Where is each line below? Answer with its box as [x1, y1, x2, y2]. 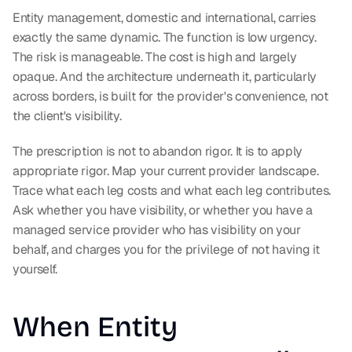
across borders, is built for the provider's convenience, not [13, 88, 328, 105]
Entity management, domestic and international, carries [13, 9, 316, 27]
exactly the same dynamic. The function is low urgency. [13, 29, 317, 46]
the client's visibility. [13, 108, 122, 125]
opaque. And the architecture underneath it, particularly [13, 68, 317, 86]
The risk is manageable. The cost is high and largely [13, 49, 297, 66]
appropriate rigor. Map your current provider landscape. [13, 163, 319, 180]
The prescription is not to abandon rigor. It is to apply [13, 143, 303, 160]
